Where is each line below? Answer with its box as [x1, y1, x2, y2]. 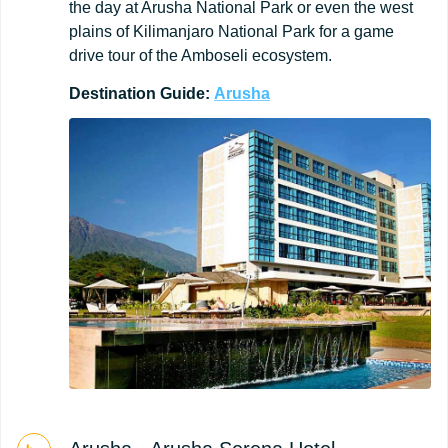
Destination [69, 84, 156, 102]
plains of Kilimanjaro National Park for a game [69, 22, 394, 40]
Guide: [160, 84, 210, 102]
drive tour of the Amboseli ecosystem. [69, 46, 332, 64]
